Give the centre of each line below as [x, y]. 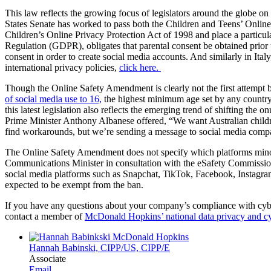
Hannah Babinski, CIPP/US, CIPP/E [100, 247]
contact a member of [45, 216]
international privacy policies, [62, 67]
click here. [140, 67]
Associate [47, 258]
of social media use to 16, [53, 99]
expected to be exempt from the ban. [74, 184]
